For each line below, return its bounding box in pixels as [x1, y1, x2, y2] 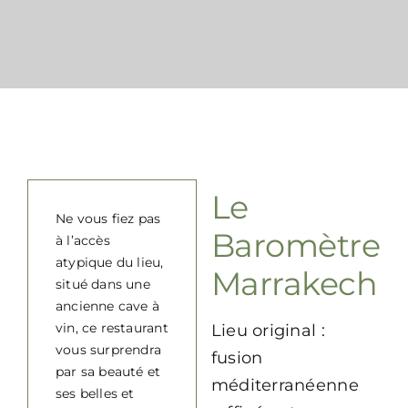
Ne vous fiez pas [55, 210, 161, 227]
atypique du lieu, [55, 254, 164, 270]
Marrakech [210, 264, 378, 303]
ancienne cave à [55, 298, 160, 314]
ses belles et [55, 385, 135, 402]
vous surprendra [55, 342, 162, 358]
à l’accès [55, 232, 110, 249]
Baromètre [210, 226, 381, 265]
